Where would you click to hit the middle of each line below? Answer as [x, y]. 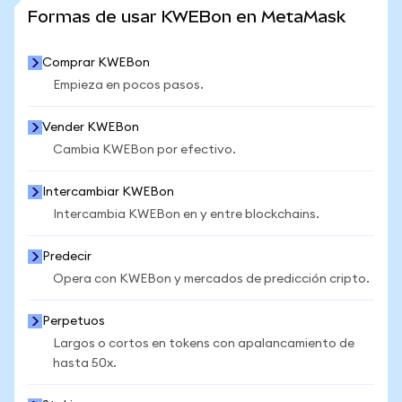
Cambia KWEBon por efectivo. [144, 150]
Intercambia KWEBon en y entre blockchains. [186, 214]
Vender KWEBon [91, 127]
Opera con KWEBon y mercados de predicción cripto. [211, 279]
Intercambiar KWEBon [108, 192]
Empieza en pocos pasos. [128, 85]
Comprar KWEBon [96, 63]
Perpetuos [74, 321]
